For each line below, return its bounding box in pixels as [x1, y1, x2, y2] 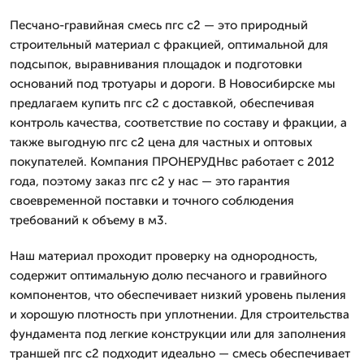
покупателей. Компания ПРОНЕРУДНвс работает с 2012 [10, 154, 335, 169]
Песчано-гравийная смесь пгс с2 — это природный [10, 18, 308, 32]
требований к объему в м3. [10, 213, 167, 227]
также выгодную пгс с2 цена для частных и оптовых [10, 135, 312, 149]
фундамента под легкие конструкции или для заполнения [10, 327, 346, 341]
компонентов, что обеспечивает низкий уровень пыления [10, 288, 346, 302]
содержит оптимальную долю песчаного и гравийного [10, 268, 327, 283]
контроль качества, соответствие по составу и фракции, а [10, 115, 347, 130]
